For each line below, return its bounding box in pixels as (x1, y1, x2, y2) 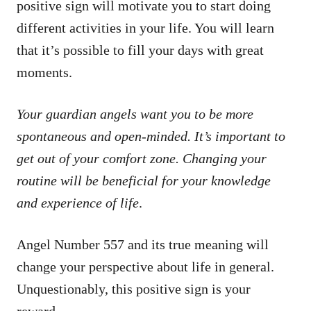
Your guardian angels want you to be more (17, 106, 253, 121)
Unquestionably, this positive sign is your (17, 280, 251, 296)
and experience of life (17, 194, 139, 210)
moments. (17, 64, 72, 80)
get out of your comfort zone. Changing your (17, 150, 267, 166)
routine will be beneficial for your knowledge (17, 172, 271, 188)
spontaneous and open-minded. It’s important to (17, 128, 285, 144)
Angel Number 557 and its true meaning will (17, 236, 269, 252)
